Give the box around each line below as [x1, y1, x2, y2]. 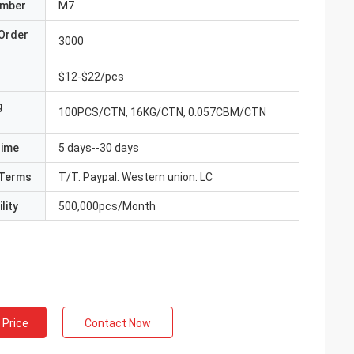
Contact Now [85, 317, 151, 330]
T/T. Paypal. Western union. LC [58, 171, 213, 183]
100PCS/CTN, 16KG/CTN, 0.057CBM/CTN [58, 106, 266, 119]
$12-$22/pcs [58, 70, 124, 83]
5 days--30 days [58, 141, 139, 154]
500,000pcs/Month [58, 200, 156, 213]
